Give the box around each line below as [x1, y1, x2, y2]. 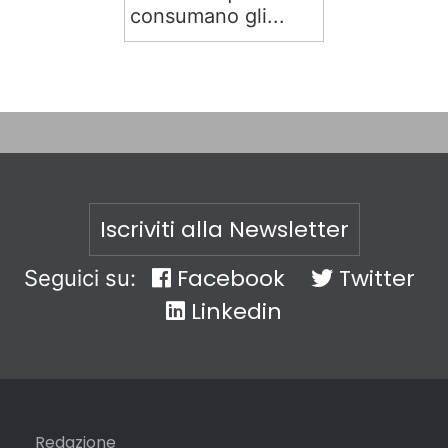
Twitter [332, 263, 415, 294]
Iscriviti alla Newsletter [99, 214, 349, 245]
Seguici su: [23, 265, 142, 291]
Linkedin [185, 296, 282, 327]
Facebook [170, 263, 285, 294]
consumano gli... [130, 4, 285, 28]
